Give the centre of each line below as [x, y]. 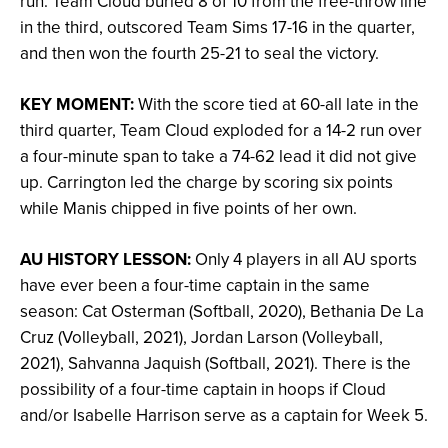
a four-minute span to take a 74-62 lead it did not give [218, 156]
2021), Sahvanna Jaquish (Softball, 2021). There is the [215, 363]
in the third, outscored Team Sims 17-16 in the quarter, [217, 27]
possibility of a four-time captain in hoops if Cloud [203, 389]
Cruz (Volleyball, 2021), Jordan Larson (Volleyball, [201, 337]
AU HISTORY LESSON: [105, 259]
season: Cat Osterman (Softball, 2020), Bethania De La [222, 311]
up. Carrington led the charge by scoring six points [206, 182]
